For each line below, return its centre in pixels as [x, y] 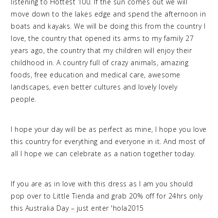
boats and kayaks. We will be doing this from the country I [108, 26]
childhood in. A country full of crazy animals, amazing [100, 63]
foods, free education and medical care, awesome [96, 75]
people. [25, 99]
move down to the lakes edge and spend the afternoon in [109, 14]
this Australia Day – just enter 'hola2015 [77, 208]
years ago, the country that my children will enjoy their [101, 51]
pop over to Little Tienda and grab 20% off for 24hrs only [107, 196]
